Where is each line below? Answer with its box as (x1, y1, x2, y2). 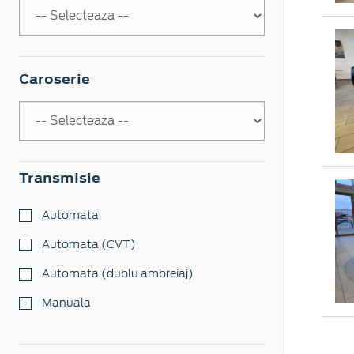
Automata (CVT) (40, 238, 136, 251)
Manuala (40, 296, 91, 310)
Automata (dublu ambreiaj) (40, 267, 194, 281)
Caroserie (19, 70, 90, 89)
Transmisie (19, 168, 100, 188)
